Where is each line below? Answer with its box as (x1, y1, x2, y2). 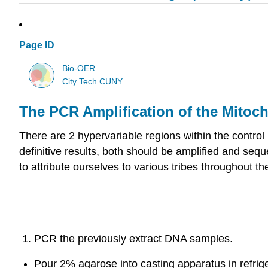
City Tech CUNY (62, 77, 123, 86)
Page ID (19, 40, 54, 51)
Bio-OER (62, 63, 96, 73)
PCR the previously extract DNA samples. (33, 233, 233, 245)
